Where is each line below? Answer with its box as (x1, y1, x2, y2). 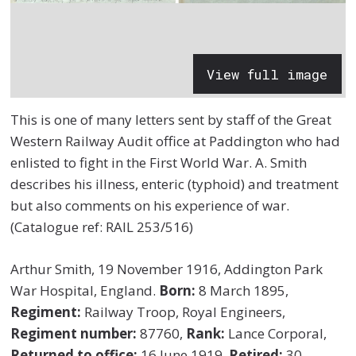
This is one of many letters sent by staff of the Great (10, 110, 332, 130)
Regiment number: (10, 323, 137, 342)
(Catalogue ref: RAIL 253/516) (10, 218, 194, 237)
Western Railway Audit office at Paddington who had (10, 132, 341, 151)
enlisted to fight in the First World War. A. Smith (10, 153, 308, 172)
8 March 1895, (195, 281, 289, 300)
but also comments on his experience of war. (10, 196, 290, 215)
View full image (207, 64, 328, 83)
